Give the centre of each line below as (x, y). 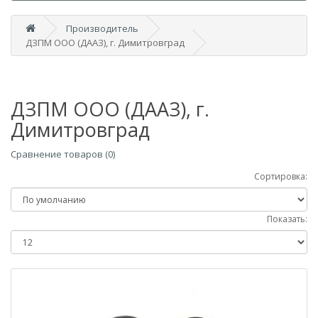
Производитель (102, 28)
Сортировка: (281, 176)
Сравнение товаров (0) (63, 154)
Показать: (287, 219)
